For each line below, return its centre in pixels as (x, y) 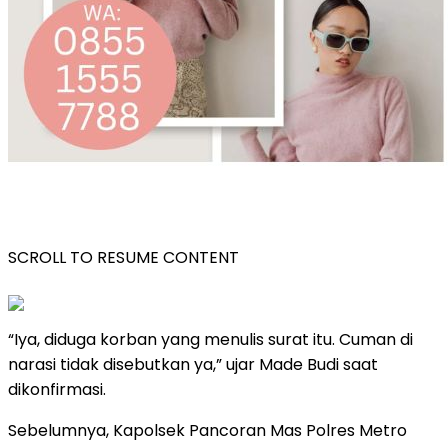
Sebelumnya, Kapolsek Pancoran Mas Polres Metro (207, 430)
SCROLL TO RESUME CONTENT (123, 257)
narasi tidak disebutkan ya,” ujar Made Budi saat (193, 364)
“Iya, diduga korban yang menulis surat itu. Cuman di (210, 339)
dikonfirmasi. (57, 389)
